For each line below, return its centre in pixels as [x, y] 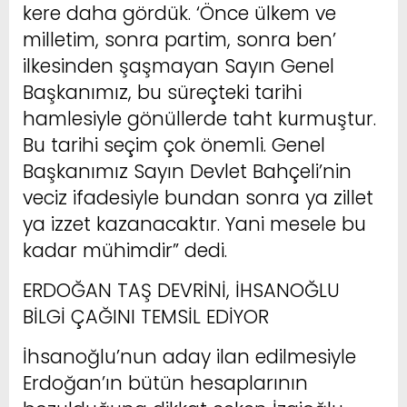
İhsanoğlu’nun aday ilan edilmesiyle [189, 356]
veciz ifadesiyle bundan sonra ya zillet [198, 197]
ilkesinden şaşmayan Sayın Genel [179, 65]
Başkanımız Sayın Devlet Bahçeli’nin [187, 171]
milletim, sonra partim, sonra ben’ [179, 39]
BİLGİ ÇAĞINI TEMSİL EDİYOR [146, 316]
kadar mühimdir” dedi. [125, 250]
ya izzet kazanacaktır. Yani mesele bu [194, 223]
